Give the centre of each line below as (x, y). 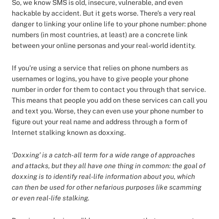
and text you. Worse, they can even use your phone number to (108, 111)
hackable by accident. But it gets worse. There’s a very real (104, 13)
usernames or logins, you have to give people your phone (100, 79)
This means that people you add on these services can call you (109, 100)
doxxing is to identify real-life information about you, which (103, 176)
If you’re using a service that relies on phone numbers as (100, 68)
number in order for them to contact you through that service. (109, 89)
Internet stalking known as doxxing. (69, 132)
